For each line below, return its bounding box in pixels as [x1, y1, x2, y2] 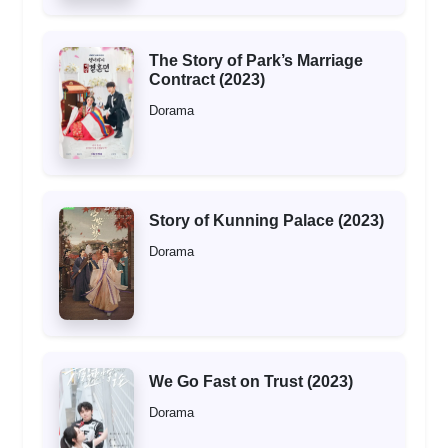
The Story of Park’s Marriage [149, 51, 363, 69]
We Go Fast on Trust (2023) [149, 372, 353, 390]
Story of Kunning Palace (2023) [149, 212, 384, 230]
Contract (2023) [149, 70, 265, 88]
